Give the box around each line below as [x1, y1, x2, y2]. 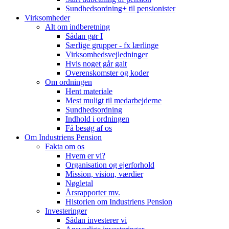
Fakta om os [45, 142, 84, 151]
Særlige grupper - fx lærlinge [65, 41, 158, 50]
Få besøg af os [65, 124, 112, 133]
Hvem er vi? [65, 151, 105, 161]
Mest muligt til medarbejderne [65, 96, 162, 105]
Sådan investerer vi [65, 216, 127, 225]
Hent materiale [65, 87, 112, 96]
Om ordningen [45, 78, 92, 87]
